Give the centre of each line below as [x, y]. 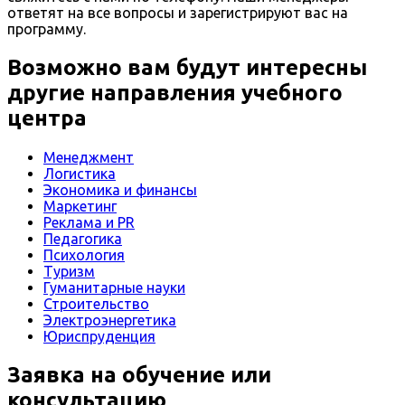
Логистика [80, 173]
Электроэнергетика [110, 320]
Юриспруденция [99, 336]
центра [47, 118]
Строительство [96, 303]
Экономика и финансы [120, 189]
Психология [84, 254]
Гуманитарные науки [114, 287]
